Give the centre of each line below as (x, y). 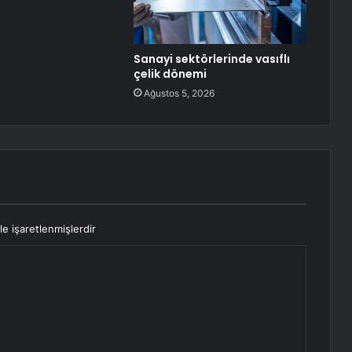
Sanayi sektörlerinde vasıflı (211, 59)
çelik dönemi (170, 74)
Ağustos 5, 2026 (179, 93)
